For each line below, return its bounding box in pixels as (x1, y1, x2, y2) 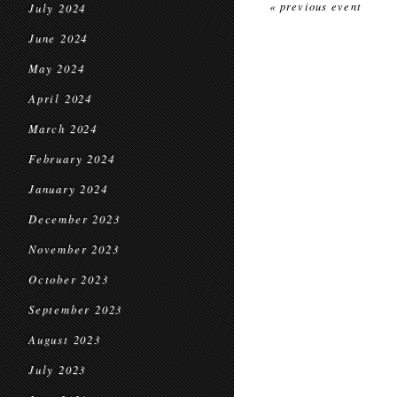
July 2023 (28, 362, 87, 377)
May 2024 (28, 61, 85, 75)
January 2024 (28, 182, 108, 196)
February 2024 (28, 152, 115, 166)
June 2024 (28, 31, 89, 45)
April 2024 (28, 91, 92, 105)
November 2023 (28, 242, 120, 256)
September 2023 (28, 302, 123, 316)
